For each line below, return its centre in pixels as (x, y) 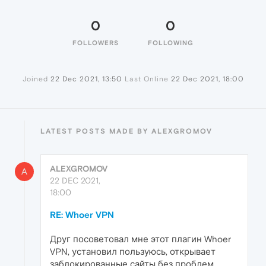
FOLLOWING (170, 43)
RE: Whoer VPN (82, 215)
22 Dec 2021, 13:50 (86, 79)
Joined (35, 79)
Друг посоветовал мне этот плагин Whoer (140, 239)
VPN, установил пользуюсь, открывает (133, 252)
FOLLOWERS (96, 43)
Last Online (146, 79)
